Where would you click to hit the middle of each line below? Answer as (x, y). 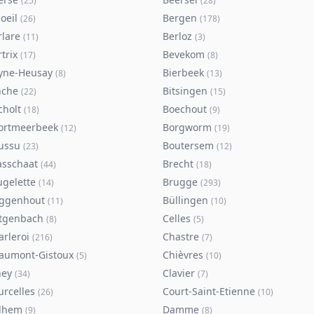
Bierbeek (183, 73)
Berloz (177, 36)
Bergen (180, 18)
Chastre (181, 237)
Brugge (180, 182)
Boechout (185, 109)
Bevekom (184, 54)
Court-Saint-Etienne (209, 291)
